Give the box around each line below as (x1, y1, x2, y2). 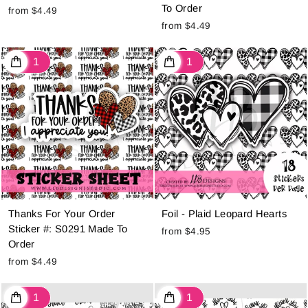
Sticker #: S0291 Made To (8, 223, 128, 235)
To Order (162, 3, 202, 14)
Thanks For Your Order (8, 208, 115, 220)
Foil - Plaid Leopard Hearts (162, 208, 287, 220)
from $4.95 (162, 226, 211, 237)
